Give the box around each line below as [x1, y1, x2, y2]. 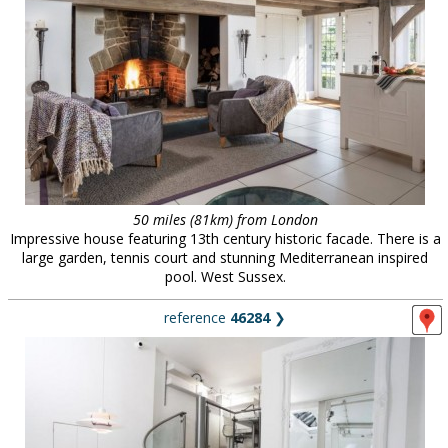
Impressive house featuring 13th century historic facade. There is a [9, 229, 441, 248]
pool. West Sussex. [164, 267, 286, 286]
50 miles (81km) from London [132, 210, 318, 229]
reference [164, 308, 230, 327]
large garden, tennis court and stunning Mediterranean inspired [22, 248, 428, 267]
